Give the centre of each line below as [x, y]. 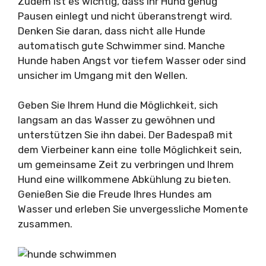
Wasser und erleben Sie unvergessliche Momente [133, 209]
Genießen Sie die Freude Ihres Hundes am [115, 194]
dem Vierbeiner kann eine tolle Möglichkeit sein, [130, 150]
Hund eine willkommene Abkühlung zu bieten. [124, 180]
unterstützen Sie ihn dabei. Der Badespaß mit [125, 135]
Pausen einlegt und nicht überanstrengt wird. [125, 16]
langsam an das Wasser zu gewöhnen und [116, 120]
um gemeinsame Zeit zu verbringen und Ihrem [126, 165]
